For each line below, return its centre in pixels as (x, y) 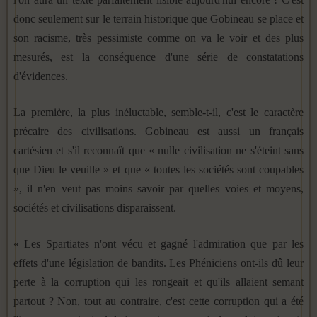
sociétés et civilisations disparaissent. (95, 207)
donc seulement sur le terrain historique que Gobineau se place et (158, 18)
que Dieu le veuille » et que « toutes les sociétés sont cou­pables (158, 169)
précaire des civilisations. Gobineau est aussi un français (158, 131)
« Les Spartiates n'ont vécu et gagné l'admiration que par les (158, 243)
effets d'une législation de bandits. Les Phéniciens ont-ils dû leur (158, 263)
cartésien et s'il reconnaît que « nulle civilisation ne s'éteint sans (158, 150)
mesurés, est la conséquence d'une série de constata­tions (158, 57)
